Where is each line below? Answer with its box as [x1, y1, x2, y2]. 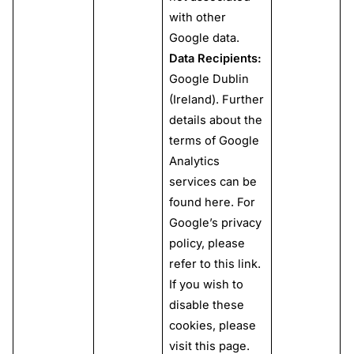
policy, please [168, 236, 245, 251]
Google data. [168, 31, 249, 46]
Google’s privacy [168, 216, 262, 231]
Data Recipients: [168, 51, 262, 66]
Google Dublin [168, 72, 249, 87]
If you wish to [168, 277, 243, 292]
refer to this [168, 257, 238, 272]
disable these [168, 298, 244, 313]
